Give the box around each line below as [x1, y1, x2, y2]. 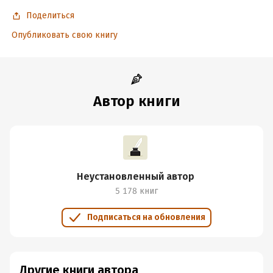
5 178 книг [115, 186, 158, 196]
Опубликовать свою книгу [11, 30, 118, 40]
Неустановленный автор [76, 171, 194, 182]
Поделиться [26, 10, 74, 21]
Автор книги [93, 93, 180, 110]
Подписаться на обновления [87, 212, 205, 222]
